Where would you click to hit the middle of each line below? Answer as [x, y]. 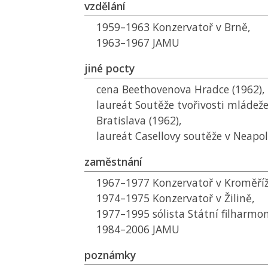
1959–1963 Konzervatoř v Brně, [173, 27]
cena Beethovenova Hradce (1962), [181, 89]
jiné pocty [109, 68]
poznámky [110, 255]
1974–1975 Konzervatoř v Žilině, [176, 198]
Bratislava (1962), [139, 120]
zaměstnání [113, 162]
